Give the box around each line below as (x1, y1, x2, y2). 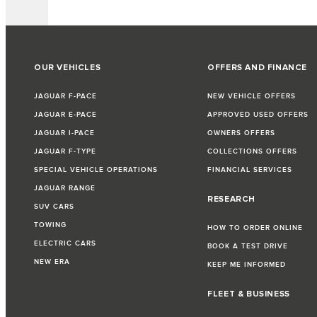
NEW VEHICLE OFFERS (207, 92, 296, 101)
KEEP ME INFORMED (207, 260, 287, 270)
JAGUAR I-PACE (34, 129, 95, 138)
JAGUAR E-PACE (34, 110, 97, 120)
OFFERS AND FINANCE (207, 62, 308, 74)
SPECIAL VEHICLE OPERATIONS (34, 166, 158, 175)
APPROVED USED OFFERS (207, 110, 309, 120)
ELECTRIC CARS (34, 239, 96, 248)
